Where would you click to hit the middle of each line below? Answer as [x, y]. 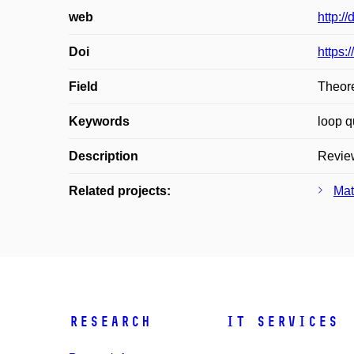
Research [110, 322]
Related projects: [120, 191]
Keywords [99, 121]
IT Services [282, 322]
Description [104, 156]
